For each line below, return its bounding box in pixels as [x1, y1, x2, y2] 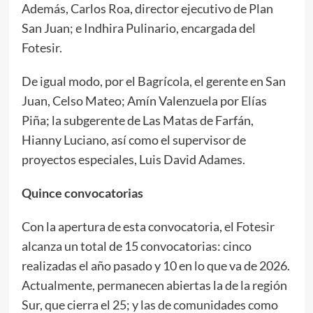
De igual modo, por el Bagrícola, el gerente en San [21, 73, 286, 89]
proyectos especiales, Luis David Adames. [21, 151, 245, 167]
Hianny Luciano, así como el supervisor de [21, 131, 246, 147]
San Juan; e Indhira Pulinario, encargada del [21, 20, 256, 36]
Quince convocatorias [21, 184, 143, 201]
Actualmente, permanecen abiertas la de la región [21, 277, 287, 293]
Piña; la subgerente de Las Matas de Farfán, [21, 112, 254, 128]
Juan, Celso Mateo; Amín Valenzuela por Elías [21, 92, 267, 108]
